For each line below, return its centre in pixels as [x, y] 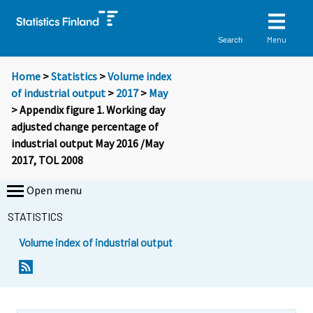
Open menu [54, 190]
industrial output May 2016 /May [87, 144]
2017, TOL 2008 [47, 160]
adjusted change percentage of [85, 127]
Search [231, 39]
